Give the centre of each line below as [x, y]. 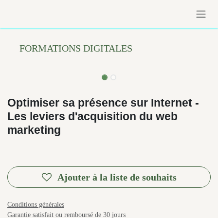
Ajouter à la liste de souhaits [117, 177]
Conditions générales [43, 204]
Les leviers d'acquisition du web [92, 116]
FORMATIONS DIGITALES [84, 48]
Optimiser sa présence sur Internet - [105, 102]
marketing [35, 129]
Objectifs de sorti [36, 145]
